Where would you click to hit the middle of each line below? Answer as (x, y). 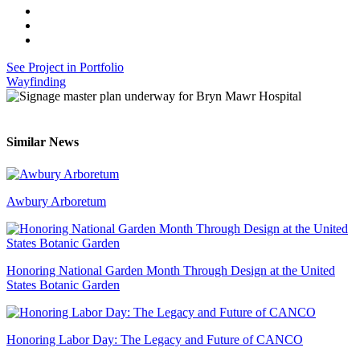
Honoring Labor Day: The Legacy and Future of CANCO (155, 339)
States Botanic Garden (63, 284)
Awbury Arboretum (56, 201)
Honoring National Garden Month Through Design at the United (171, 270)
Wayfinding (36, 82)
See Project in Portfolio (65, 67)
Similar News (43, 142)
